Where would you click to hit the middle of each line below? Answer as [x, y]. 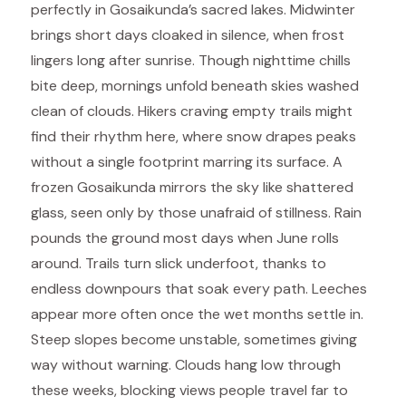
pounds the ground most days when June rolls [185, 238]
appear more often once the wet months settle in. [197, 314]
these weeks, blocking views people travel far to [189, 390]
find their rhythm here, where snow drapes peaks [193, 136]
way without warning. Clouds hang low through [186, 365]
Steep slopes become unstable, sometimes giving [194, 339]
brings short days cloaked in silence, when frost [188, 35]
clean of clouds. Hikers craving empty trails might [192, 111]
